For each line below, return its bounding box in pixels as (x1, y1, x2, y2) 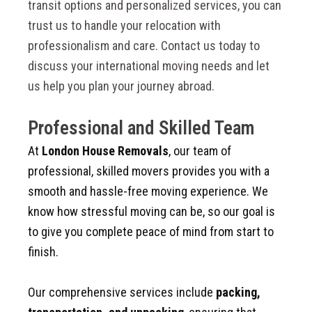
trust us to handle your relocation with (28, 18, 221, 33)
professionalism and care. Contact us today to (28, 38, 260, 54)
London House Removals (42, 143, 169, 159)
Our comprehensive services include (28, 285, 216, 300)
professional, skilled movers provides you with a (28, 164, 270, 179)
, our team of (169, 143, 231, 159)
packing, (216, 285, 260, 300)
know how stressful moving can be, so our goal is (28, 204, 275, 219)
